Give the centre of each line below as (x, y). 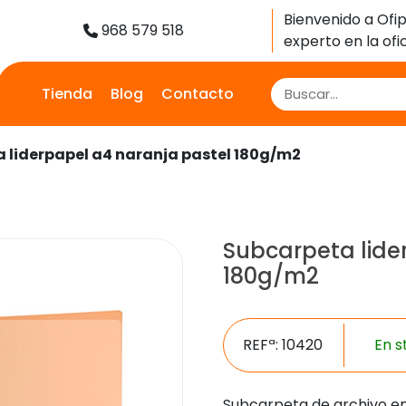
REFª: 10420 (283, 345)
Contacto (198, 93)
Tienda (67, 93)
